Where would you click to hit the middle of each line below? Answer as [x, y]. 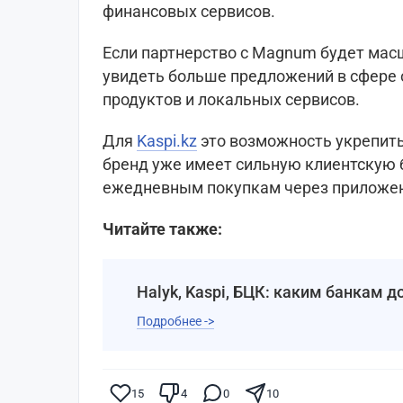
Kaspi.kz [167, 141]
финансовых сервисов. [189, 12]
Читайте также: [164, 229]
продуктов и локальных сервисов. [231, 100]
